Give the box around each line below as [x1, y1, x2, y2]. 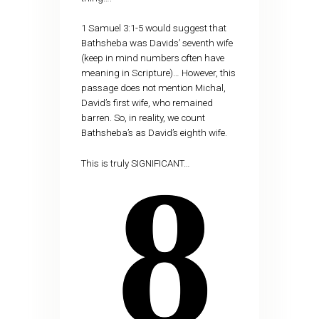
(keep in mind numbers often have [80, 53, 224, 64]
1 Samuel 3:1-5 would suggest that [80, 23, 226, 34]
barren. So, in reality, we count [80, 113, 205, 124]
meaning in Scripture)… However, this [80, 68, 236, 79]
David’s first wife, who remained [80, 98, 213, 109]
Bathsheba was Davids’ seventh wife [80, 38, 233, 49]
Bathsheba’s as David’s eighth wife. [80, 127, 227, 139]
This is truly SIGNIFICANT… [80, 157, 190, 169]
